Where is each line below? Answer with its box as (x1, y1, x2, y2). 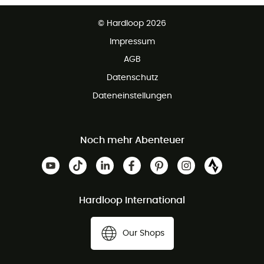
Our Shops (122, 229, 164, 238)
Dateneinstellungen (92, 91, 172, 100)
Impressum (109, 37, 155, 46)
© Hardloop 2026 (98, 19, 166, 28)
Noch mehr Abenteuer (80, 136, 184, 146)
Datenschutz (106, 74, 158, 82)
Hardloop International (79, 196, 185, 206)
